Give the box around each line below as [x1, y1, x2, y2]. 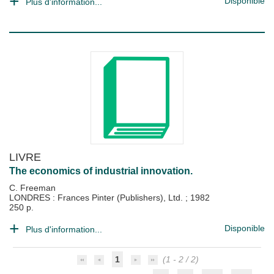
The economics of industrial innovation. [9, 166, 193, 176]
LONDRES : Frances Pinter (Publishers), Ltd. [9, 193, 185, 202]
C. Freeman [9, 183, 56, 193]
